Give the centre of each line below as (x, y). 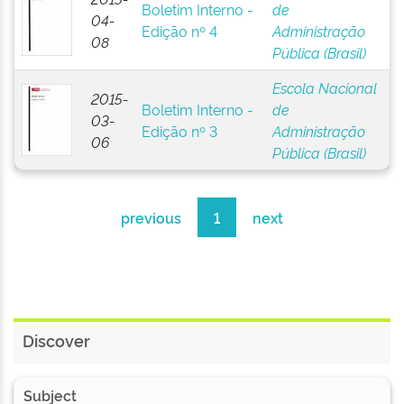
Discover (56, 340)
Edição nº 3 (179, 131)
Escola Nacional (324, 87)
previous (151, 217)
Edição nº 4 (179, 31)
